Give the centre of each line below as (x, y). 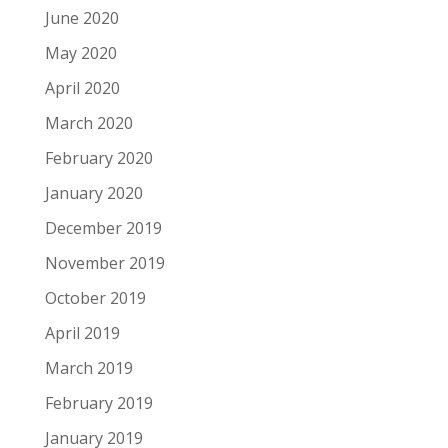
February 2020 (98, 158)
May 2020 (80, 53)
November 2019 (104, 263)
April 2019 (82, 333)
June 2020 (81, 18)
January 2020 (93, 193)
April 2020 (82, 88)
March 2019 (88, 368)
